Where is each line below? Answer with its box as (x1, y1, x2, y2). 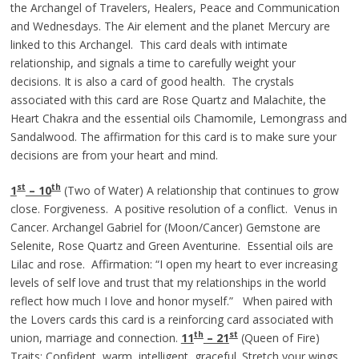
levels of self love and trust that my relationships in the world (10, 274, 326, 290)
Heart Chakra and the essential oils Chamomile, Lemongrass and (10, 110, 347, 126)
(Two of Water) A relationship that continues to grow (60, 182, 339, 198)
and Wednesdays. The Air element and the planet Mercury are (10, 18, 330, 34)
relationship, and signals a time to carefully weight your (10, 54, 296, 71)
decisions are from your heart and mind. (10, 147, 218, 163)
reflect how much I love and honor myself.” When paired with (10, 292, 333, 309)
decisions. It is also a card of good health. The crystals (10, 73, 294, 89)
